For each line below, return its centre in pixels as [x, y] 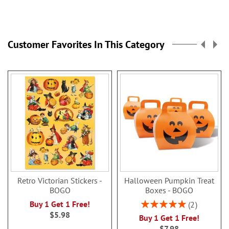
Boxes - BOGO [169, 190]
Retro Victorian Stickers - [60, 180]
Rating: [152, 203]
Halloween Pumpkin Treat [169, 180]
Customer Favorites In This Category [86, 44]
